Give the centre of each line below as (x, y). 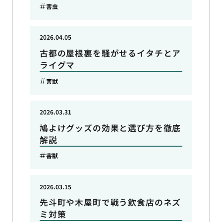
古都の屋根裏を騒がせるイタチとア (110, 53)
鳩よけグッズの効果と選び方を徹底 (110, 128)
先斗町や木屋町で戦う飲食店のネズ (110, 202)
